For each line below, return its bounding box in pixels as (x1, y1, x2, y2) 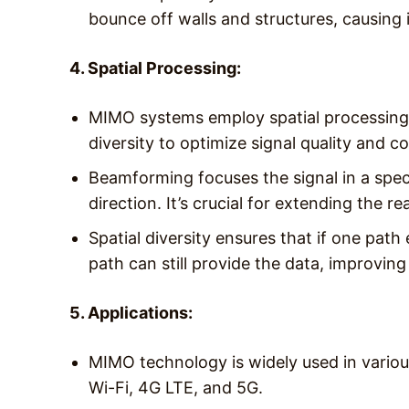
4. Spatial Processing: (69, 58, 241, 78)
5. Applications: (69, 302, 193, 322)
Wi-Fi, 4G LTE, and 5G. (89, 377, 263, 397)
